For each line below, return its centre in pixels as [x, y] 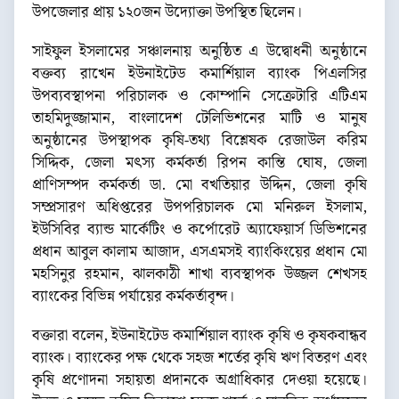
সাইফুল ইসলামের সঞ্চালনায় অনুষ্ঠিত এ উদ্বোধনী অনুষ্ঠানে [199, 51]
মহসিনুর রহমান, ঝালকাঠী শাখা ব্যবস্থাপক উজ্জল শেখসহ [199, 274]
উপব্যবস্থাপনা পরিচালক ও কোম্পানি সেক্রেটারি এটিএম [199, 96]
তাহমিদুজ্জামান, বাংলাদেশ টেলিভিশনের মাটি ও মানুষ [199, 118]
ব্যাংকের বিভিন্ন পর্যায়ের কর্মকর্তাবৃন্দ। [133, 296]
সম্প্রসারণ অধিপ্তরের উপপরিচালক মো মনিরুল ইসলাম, [199, 207]
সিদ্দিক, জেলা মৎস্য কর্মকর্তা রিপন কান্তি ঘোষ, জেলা [199, 163]
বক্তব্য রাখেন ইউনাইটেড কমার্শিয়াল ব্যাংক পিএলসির [199, 73]
